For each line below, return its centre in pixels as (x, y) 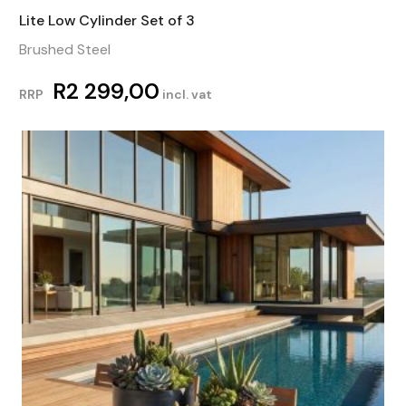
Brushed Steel (64, 49)
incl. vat (185, 94)
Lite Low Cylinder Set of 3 (106, 20)
